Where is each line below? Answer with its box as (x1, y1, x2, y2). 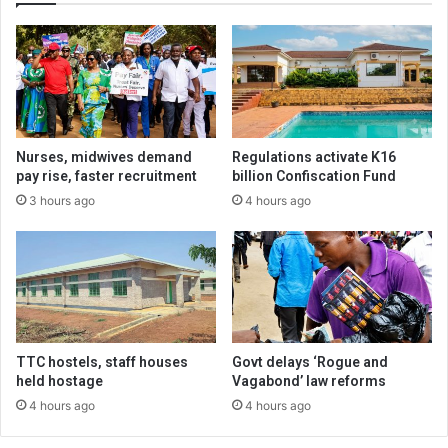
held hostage (16, 373, 103, 390)
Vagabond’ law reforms (232, 373, 386, 390)
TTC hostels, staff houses (16, 354, 188, 371)
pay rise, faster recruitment (16, 167, 197, 184)
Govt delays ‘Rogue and (232, 354, 388, 371)
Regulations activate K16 (232, 148, 396, 165)
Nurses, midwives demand (16, 148, 192, 165)
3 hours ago (29, 192, 95, 208)
